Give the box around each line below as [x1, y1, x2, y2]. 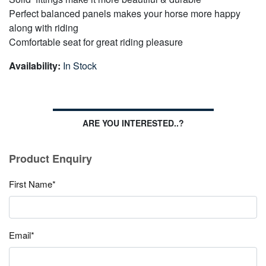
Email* [9, 228, 34, 241]
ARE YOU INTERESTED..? [82, 116, 184, 129]
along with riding [9, 20, 78, 34]
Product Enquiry [9, 150, 92, 166]
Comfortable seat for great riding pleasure [9, 34, 183, 49]
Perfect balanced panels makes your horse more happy [9, 6, 240, 20]
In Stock [63, 58, 97, 72]
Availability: [9, 58, 63, 72]
